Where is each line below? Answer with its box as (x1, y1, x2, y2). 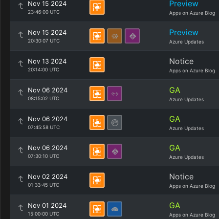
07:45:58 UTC (28, 124, 60, 130)
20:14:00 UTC (28, 66, 59, 72)
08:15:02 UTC (28, 95, 59, 101)
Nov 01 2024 (28, 201, 66, 209)
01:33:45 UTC (28, 182, 59, 188)
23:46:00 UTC (28, 9, 60, 15)
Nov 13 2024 (28, 57, 66, 65)
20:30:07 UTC (28, 38, 60, 44)
